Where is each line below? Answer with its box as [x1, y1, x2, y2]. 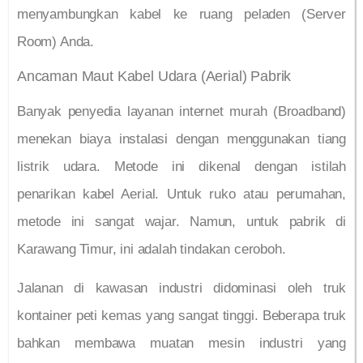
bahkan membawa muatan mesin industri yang [17, 335, 346, 351]
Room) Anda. [17, 34, 95, 50]
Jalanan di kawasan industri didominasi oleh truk [17, 280, 346, 296]
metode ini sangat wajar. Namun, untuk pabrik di [17, 213, 346, 229]
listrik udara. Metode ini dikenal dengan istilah [17, 158, 346, 174]
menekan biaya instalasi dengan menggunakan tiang [17, 130, 346, 147]
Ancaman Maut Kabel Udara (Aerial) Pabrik [17, 67, 292, 84]
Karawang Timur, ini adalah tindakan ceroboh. [17, 241, 286, 257]
